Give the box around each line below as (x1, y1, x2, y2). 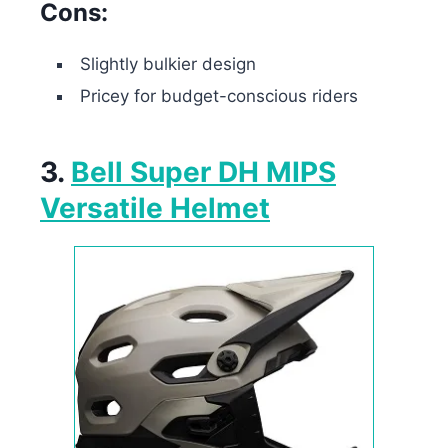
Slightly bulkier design (80, 53, 256, 74)
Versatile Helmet (40, 191, 270, 226)
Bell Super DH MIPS (71, 155, 336, 190)
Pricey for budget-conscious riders (80, 85, 358, 106)
